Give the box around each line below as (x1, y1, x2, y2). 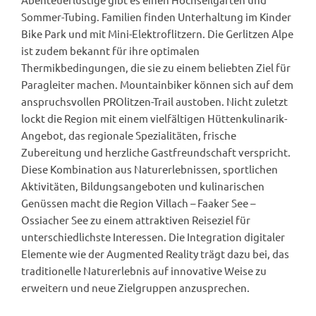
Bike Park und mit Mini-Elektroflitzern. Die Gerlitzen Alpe (21, 27, 293, 41)
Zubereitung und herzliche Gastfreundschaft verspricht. (21, 145, 291, 159)
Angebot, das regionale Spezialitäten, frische (21, 128, 236, 142)
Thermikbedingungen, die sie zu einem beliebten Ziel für (21, 61, 291, 75)
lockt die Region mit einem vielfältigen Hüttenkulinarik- (21, 111, 287, 126)
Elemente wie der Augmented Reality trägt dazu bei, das (21, 247, 289, 261)
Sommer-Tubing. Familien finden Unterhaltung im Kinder (21, 10, 291, 24)
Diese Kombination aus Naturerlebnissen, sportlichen (21, 162, 278, 176)
